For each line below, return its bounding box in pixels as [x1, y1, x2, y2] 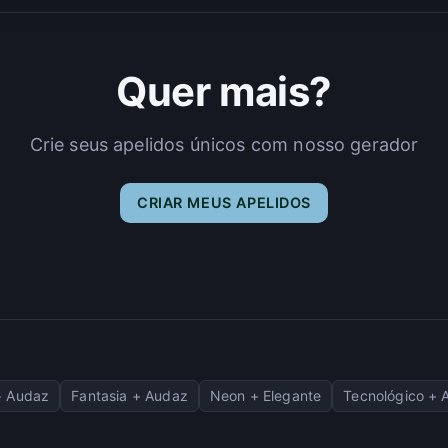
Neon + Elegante [209, 386, 322, 404]
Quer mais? [116, 66, 332, 116]
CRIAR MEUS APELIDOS [137, 193, 311, 211]
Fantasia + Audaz [71, 386, 188, 404]
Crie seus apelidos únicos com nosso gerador [29, 133, 419, 155]
